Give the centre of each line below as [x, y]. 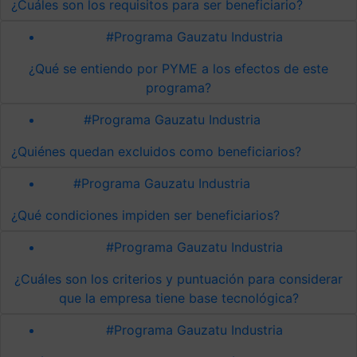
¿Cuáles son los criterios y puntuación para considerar [178, 279]
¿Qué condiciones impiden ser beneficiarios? [145, 215]
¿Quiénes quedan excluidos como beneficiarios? [156, 151]
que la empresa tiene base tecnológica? [178, 298]
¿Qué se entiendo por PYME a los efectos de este [178, 68]
